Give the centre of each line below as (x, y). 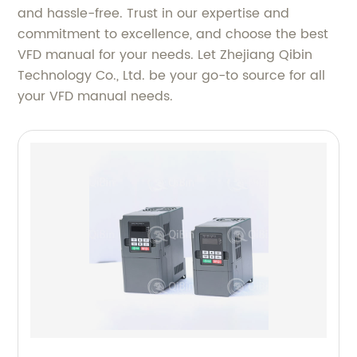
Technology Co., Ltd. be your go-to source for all (172, 75)
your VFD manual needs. (96, 96)
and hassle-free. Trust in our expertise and (154, 13)
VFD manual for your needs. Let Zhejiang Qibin (165, 55)
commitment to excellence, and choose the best (173, 34)
